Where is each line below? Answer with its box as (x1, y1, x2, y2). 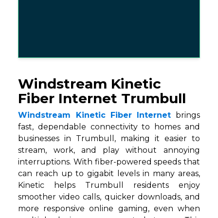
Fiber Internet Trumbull (18, 90, 186, 107)
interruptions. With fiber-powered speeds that (18, 157, 200, 167)
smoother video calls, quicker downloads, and (18, 192, 200, 202)
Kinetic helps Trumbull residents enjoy (18, 181, 200, 190)
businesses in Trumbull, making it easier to (18, 134, 200, 144)
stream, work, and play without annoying (18, 145, 200, 155)
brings (171, 110, 200, 120)
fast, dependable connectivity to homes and (18, 122, 200, 132)
